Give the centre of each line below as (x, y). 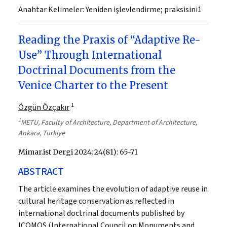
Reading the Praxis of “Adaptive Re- (109, 40)
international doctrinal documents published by (101, 213)
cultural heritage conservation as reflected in (96, 201)
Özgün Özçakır (44, 107)
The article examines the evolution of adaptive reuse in (113, 189)
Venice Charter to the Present (93, 85)
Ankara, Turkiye (42, 133)
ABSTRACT (41, 172)
